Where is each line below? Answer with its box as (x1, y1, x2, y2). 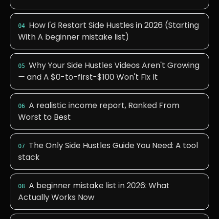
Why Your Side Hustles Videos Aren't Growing (29, 60, 199, 71)
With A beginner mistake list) (18, 31, 129, 43)
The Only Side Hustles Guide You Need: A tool (29, 140, 198, 151)
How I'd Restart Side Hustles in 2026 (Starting (29, 20, 199, 31)
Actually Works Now (18, 192, 94, 203)
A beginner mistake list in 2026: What (29, 180, 170, 191)
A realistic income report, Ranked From (29, 100, 179, 111)
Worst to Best (18, 111, 71, 123)
